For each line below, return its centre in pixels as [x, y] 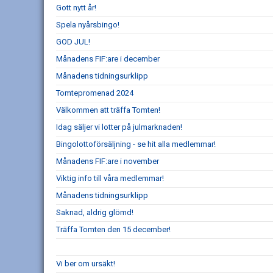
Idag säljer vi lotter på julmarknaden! [119, 127]
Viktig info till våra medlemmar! [110, 178]
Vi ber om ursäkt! [86, 264]
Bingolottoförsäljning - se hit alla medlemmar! [136, 144]
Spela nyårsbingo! [88, 25]
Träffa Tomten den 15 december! [113, 229]
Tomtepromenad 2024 [95, 93]
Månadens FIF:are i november [108, 161]
